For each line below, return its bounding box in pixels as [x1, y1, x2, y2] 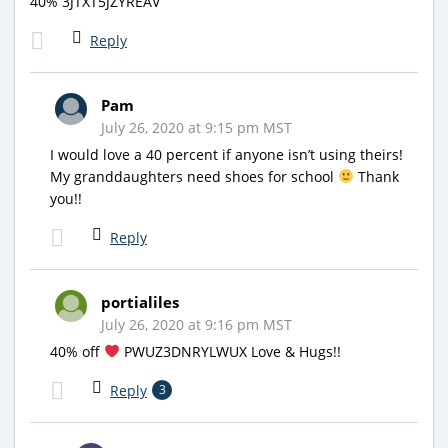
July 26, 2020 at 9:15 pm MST [101, 117, 292, 137]
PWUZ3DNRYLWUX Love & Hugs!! [119, 341, 341, 361]
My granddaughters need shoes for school [50, 166, 338, 186]
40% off [50, 341, 104, 361]
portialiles [101, 291, 179, 312]
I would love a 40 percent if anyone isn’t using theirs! [50, 144, 403, 164]
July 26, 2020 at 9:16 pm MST [101, 314, 292, 334]
